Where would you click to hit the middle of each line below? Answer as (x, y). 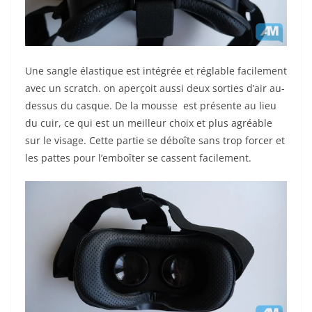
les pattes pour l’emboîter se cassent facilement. (138, 157)
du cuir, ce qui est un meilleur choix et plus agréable (149, 123)
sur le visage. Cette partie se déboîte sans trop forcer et (155, 140)
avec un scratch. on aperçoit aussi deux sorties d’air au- (155, 88)
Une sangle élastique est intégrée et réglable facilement (156, 70)
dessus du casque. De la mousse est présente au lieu (151, 105)
